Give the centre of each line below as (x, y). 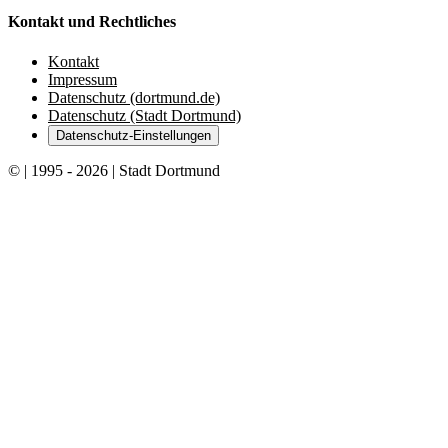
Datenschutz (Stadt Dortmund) (144, 115)
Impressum (82, 79)
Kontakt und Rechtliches (92, 22)
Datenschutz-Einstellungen (133, 135)
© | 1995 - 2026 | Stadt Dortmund (114, 170)
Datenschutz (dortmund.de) (134, 97)
